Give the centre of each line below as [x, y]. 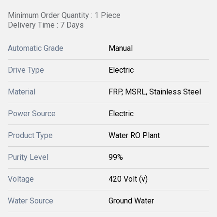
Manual [121, 48]
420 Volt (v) [128, 179]
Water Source [31, 201]
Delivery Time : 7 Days [46, 25]
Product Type [30, 135]
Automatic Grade [36, 48]
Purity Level [28, 157]
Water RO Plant [134, 135]
